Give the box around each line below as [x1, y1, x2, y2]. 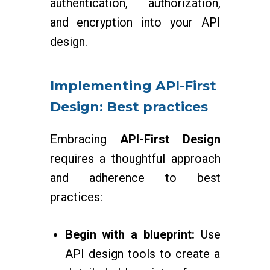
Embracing [49, 132, 120, 146]
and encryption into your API [49, 15, 221, 30]
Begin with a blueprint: [64, 227, 201, 242]
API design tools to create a [64, 246, 221, 261]
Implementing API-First [49, 78, 216, 94]
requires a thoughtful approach [49, 151, 221, 166]
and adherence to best [49, 171, 221, 185]
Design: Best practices [49, 99, 208, 115]
